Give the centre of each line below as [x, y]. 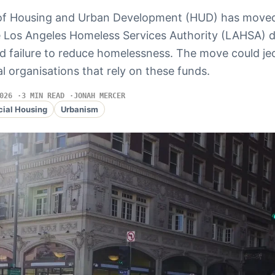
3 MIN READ [43, 96]
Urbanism [79, 109]
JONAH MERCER [99, 96]
